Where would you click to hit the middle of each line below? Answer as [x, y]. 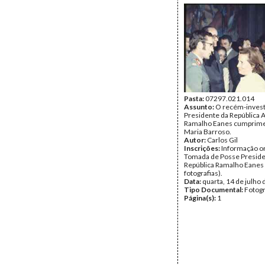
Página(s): [201, 198]
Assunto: [200, 107]
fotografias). [203, 173]
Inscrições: [203, 148]
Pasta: [195, 98]
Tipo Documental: [214, 190]
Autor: [195, 140]
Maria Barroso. [208, 132]
